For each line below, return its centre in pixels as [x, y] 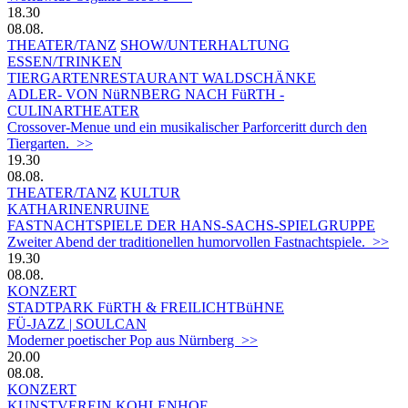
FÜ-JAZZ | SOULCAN [77, 323]
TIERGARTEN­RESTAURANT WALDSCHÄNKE [162, 77]
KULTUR [150, 192]
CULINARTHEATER [73, 110]
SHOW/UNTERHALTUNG [205, 45]
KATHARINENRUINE [78, 209]
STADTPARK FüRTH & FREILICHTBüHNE [146, 307]
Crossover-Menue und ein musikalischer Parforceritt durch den [187, 127]
